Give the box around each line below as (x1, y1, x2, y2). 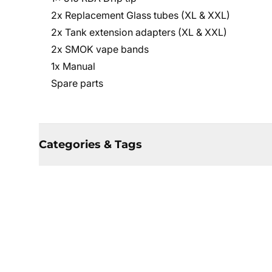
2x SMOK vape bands (51, 43, 149, 55)
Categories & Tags (39, 138, 142, 151)
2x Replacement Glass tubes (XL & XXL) (51, 9, 230, 21)
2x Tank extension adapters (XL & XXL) (51, 26, 227, 38)
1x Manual (51, 60, 95, 72)
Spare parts (51, 77, 103, 89)
